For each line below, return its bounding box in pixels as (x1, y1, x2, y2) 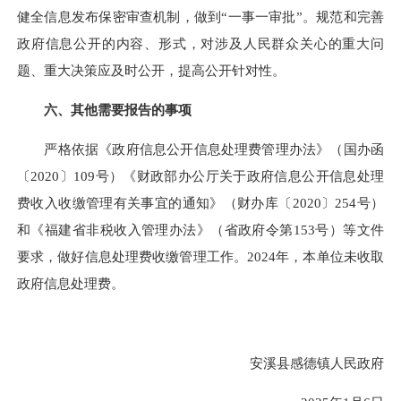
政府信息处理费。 (17, 276, 124, 292)
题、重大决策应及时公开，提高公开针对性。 (17, 62, 286, 78)
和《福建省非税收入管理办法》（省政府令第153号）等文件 (17, 222, 384, 238)
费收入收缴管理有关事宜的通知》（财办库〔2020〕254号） (17, 195, 384, 211)
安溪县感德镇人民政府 (223, 354, 384, 371)
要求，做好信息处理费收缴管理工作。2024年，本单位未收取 (17, 249, 384, 265)
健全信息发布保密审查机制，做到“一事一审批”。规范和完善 (17, 8, 384, 24)
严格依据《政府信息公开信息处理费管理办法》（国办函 (17, 141, 384, 158)
